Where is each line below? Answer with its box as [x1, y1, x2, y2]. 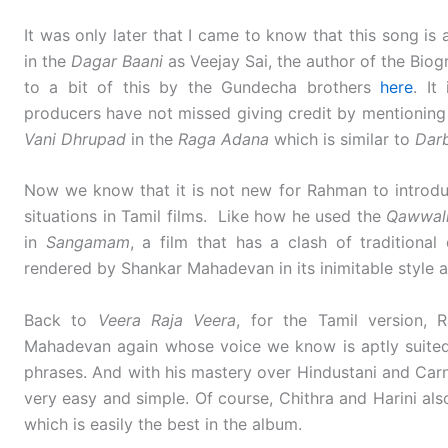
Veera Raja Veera [97, 310, 237, 330]
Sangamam [37, 232, 130, 253]
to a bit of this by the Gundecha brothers [24, 76, 381, 97]
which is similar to [269, 128, 415, 149]
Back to [24, 310, 98, 330]
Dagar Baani [71, 50, 163, 71]
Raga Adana [178, 128, 269, 149]
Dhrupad [61, 128, 126, 149]
